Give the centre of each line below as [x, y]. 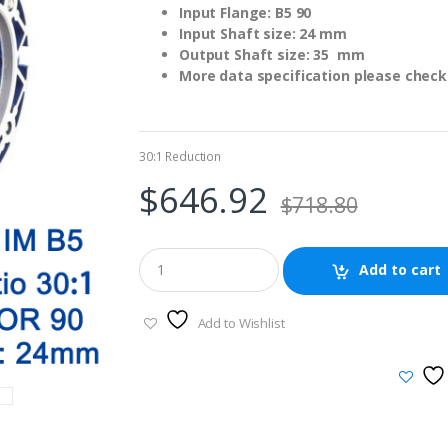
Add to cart [400, 270]
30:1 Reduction [180, 156]
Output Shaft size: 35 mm [276, 54]
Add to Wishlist [241, 323]
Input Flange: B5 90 [245, 12]
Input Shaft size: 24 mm [271, 33]
